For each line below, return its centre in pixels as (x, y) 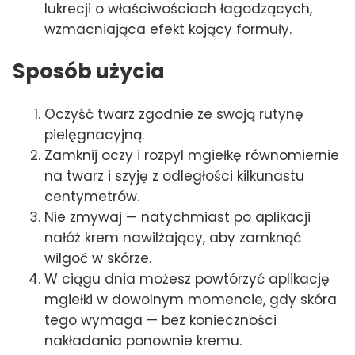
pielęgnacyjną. (94, 134)
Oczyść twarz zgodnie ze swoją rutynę (174, 114)
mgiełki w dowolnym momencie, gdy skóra (191, 299)
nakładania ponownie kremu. (143, 340)
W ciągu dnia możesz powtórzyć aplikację (187, 279)
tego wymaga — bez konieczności (160, 320)
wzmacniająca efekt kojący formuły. (168, 29)
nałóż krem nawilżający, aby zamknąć (173, 237)
